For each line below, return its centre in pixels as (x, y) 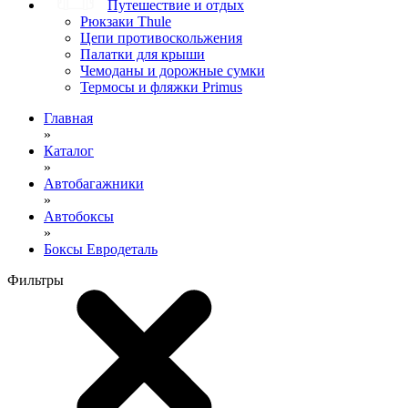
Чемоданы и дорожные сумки (173, 71)
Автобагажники (94, 184)
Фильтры (36, 280)
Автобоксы (79, 217)
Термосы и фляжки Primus (161, 87)
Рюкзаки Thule (126, 22)
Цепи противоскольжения (161, 38)
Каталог (69, 151)
